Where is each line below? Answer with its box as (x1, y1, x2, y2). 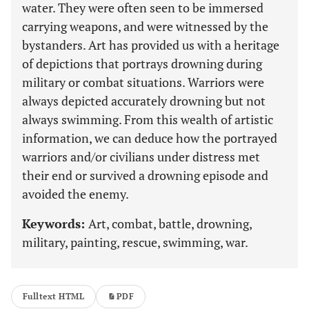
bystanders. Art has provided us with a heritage (22, 37, 279, 53)
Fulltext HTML (23, 291, 85, 301)
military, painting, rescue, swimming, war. (22, 234, 248, 250)
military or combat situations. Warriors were (22, 74, 264, 90)
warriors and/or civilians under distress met (22, 148, 260, 165)
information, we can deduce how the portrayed (22, 130, 277, 146)
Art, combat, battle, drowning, (88, 215, 252, 232)
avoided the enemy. (22, 186, 129, 202)
